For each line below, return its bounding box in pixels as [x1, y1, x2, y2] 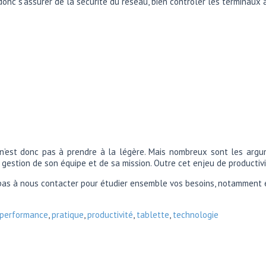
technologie [173, 209, 218, 221]
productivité [87, 209, 133, 221]
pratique [52, 209, 84, 221]
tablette [137, 209, 169, 221]
